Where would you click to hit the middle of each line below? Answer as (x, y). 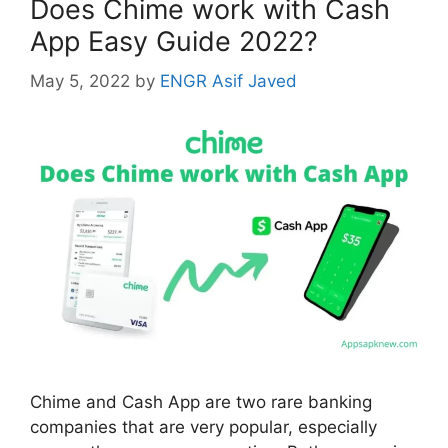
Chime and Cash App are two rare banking (201, 401)
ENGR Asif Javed (228, 81)
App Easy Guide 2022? (174, 41)
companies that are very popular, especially (203, 426)
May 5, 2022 (80, 81)
